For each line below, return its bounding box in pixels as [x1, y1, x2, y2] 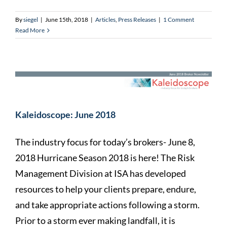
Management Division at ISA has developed [15, 168, 186, 179]
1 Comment [163, 16, 194, 24]
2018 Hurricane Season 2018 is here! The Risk [15, 152, 195, 164]
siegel [23, 16, 38, 24]
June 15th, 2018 [45, 16, 88, 24]
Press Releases [118, 16, 156, 24]
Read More [15, 26, 45, 34]
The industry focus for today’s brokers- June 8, [15, 136, 195, 148]
